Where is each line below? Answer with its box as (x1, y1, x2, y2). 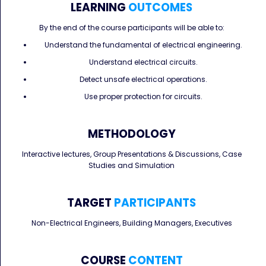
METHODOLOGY (87, 126, 176, 142)
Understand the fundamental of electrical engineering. (45, 40, 242, 50)
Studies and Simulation (88, 160, 175, 170)
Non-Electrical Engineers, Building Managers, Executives (31, 218, 232, 228)
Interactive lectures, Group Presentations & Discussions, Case (21, 149, 242, 159)
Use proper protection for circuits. (84, 91, 202, 102)
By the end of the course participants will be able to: (39, 23, 224, 33)
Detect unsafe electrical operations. (80, 74, 207, 84)
